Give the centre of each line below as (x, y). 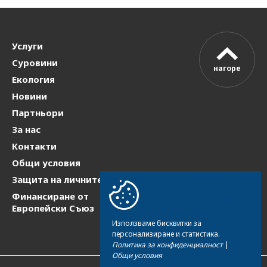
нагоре (227, 68)
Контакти (34, 146)
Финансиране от (50, 196)
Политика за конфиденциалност (167, 245)
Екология (33, 79)
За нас (26, 129)
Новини (30, 96)
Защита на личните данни (73, 179)
